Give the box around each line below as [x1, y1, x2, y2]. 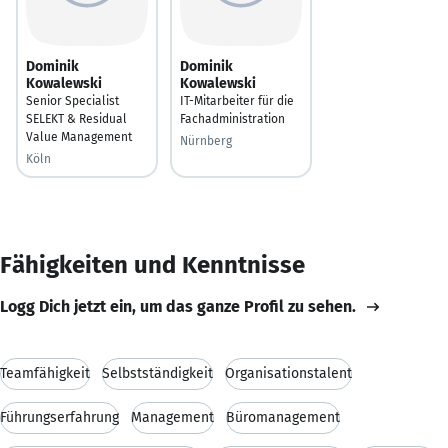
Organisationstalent [225, 364, 352, 382]
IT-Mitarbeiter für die [180, 93, 294, 108]
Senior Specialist [26, 93, 119, 108]
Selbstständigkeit [102, 364, 213, 382]
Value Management [26, 129, 132, 144]
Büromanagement [226, 408, 340, 426]
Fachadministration [180, 111, 285, 126]
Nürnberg [180, 133, 232, 148]
